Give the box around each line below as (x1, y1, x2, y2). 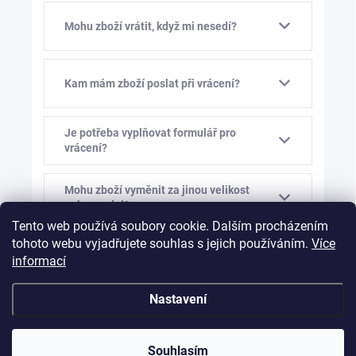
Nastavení (149, 292, 207, 307)
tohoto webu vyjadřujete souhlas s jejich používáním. (12, 236, 311, 251)
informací (12, 253, 66, 269)
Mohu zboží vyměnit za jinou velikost (64, 184, 250, 197)
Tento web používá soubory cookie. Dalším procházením (12, 219, 328, 234)
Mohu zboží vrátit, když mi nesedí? (64, 19, 237, 33)
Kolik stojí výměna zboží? (64, 248, 192, 261)
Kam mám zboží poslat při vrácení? (64, 76, 240, 90)
